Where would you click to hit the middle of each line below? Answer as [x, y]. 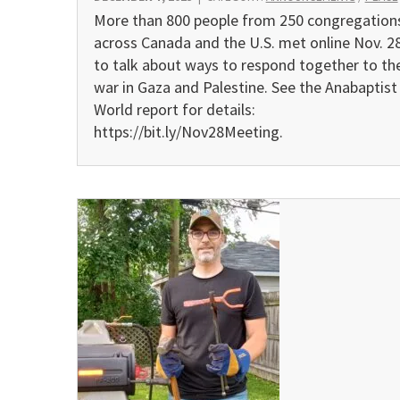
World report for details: [174, 109]
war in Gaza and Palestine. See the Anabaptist [245, 87]
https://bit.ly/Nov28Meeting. [188, 131]
